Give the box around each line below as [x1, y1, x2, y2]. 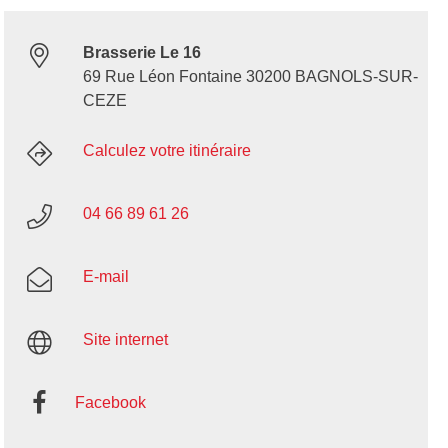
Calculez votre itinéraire [82, 142, 251, 160]
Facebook [74, 394, 146, 412]
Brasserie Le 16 [82, 44, 201, 62]
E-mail [82, 268, 129, 286]
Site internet [82, 331, 168, 349]
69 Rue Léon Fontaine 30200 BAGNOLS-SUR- [82, 68, 418, 86]
